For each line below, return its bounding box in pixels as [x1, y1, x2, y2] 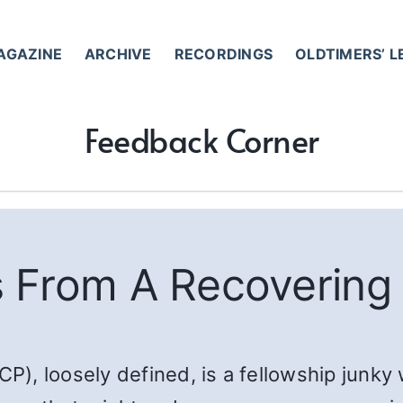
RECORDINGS [174, 44, 273, 63]
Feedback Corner [84, 117, 319, 163]
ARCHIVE [85, 44, 152, 63]
